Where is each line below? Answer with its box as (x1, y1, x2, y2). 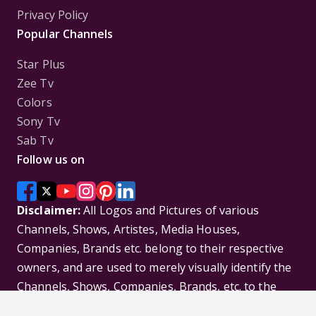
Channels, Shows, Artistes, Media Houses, (17, 221, 241, 237)
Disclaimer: (17, 202, 81, 218)
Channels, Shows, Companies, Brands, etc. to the (17, 278, 276, 294)
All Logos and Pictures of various (80, 202, 260, 218)
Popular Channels (17, 25, 114, 42)
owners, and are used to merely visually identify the (17, 259, 292, 275)
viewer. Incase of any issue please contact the (17, 297, 260, 313)
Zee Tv (17, 75, 54, 91)
